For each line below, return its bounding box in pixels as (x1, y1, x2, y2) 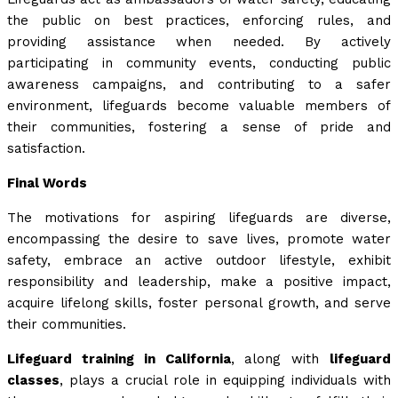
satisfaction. (7, 140, 85, 157)
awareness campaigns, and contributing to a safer (7, 76, 391, 93)
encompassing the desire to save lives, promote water (7, 231, 391, 248)
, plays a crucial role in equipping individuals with (60, 372, 391, 389)
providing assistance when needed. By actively (7, 34, 391, 51)
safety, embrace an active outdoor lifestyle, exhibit (7, 252, 391, 269)
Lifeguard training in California (7, 351, 231, 368)
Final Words (7, 175, 87, 192)
